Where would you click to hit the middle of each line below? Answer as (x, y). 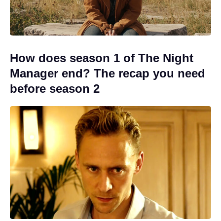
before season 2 (55, 88)
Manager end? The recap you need (108, 73)
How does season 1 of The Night (102, 58)
